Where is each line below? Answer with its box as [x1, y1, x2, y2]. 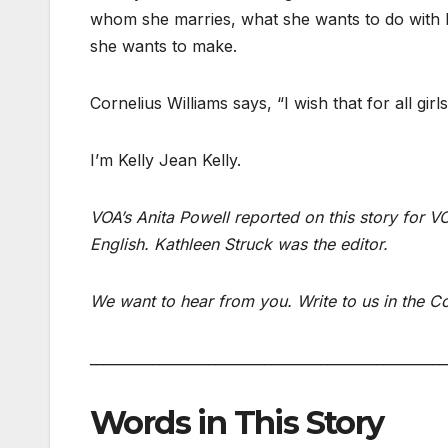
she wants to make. [90, 36, 237, 57]
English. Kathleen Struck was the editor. [90, 234, 388, 255]
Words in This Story [90, 403, 384, 443]
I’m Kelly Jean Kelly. [90, 150, 241, 171]
